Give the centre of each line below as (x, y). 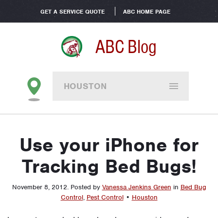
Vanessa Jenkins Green (136, 187)
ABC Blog (126, 47)
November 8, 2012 (39, 187)
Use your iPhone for (109, 145)
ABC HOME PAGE (146, 12)
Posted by (86, 187)
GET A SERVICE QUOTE (72, 12)
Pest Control (105, 197)
